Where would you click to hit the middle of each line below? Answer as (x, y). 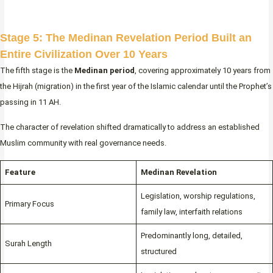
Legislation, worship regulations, (198, 196)
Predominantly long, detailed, (191, 236)
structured (158, 252)
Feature (20, 172)
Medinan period (105, 71)
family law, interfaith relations (191, 212)
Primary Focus (29, 204)
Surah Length (28, 244)
